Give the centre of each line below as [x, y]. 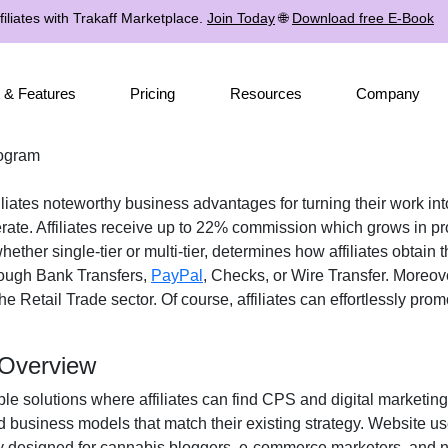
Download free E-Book [363, 18]
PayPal [177, 275]
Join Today [241, 18]
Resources [265, 93]
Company [387, 93]
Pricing [153, 93]
